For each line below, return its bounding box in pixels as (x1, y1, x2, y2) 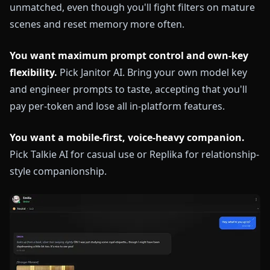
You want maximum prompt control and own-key (10, 49, 248, 63)
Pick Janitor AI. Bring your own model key (57, 66, 247, 80)
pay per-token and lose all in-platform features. (10, 99, 225, 113)
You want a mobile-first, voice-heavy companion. (10, 131, 245, 145)
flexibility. (10, 66, 57, 80)
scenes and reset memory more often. (10, 17, 184, 31)
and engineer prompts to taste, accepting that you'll (10, 83, 247, 96)
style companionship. (10, 165, 107, 178)
